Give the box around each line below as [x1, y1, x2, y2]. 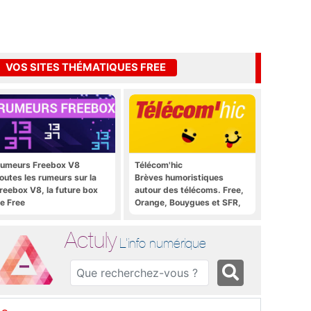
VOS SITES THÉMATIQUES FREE [6, 61, 166, 74]
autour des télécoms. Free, [135, 184, 244, 195]
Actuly [65, 226, 117, 253]
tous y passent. [135, 209, 198, 220]
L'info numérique [119, 235, 207, 251]
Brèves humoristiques [135, 171, 224, 183]
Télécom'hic [135, 159, 183, 170]
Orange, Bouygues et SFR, [135, 196, 241, 208]
